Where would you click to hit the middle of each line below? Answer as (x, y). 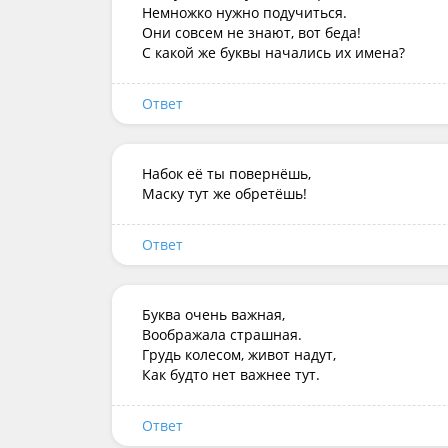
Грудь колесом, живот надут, (239, 354)
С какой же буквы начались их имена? (273, 52)
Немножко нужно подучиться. (244, 12)
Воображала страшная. (222, 334)
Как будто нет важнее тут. (231, 374)
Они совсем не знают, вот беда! (251, 32)
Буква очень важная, (213, 314)
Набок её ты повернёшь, (226, 173)
